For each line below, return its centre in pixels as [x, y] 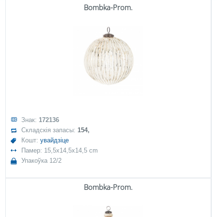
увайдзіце [55, 140]
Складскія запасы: [50, 130]
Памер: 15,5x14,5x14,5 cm [60, 150]
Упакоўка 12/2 [42, 161]
